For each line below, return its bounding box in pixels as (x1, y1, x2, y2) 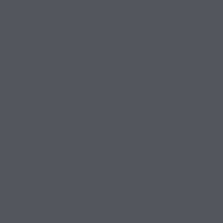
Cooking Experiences (11, 96, 119, 110)
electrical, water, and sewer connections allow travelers (11, 143, 212, 154)
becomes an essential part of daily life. (11, 56, 149, 66)
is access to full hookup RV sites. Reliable (54, 130, 212, 141)
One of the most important (11, 117, 135, 128)
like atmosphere (115, 8, 173, 19)
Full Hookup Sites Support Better (11, 82, 212, 96)
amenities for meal (134, 117, 212, 128)
